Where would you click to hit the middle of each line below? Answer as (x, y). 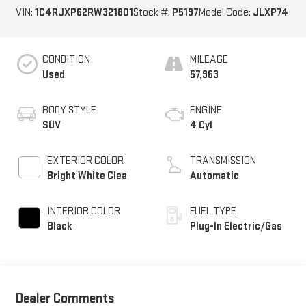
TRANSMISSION (223, 161)
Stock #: (152, 13)
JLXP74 (270, 13)
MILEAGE (209, 59)
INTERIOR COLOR (83, 211)
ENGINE (206, 110)
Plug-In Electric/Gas (236, 226)
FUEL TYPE (213, 211)
